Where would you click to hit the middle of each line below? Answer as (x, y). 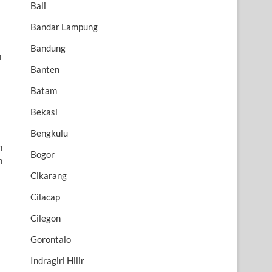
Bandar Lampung (64, 27)
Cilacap (45, 197)
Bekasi (44, 112)
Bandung (48, 48)
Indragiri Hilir (57, 261)
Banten (45, 70)
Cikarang (49, 176)
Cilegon (46, 218)
